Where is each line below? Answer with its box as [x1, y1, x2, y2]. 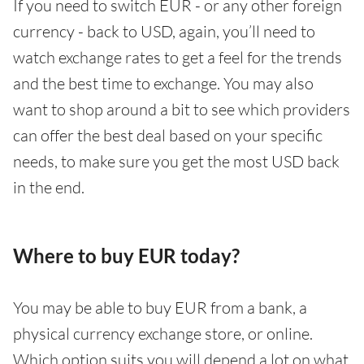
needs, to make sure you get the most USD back [13, 150, 340, 171]
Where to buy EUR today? [13, 243, 240, 267]
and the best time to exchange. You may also [13, 72, 314, 93]
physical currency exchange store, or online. [13, 323, 313, 344]
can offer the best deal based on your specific [13, 124, 323, 145]
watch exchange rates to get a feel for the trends [13, 46, 342, 67]
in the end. [13, 176, 84, 197]
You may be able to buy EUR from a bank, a [13, 297, 307, 318]
